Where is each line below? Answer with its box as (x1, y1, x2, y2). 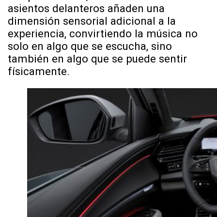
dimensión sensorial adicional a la (8, 14, 176, 27)
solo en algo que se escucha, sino (8, 39, 172, 52)
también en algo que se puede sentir (8, 52, 187, 65)
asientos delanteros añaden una (8, 1, 165, 15)
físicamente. (8, 64, 70, 77)
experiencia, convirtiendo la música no (8, 27, 198, 40)
